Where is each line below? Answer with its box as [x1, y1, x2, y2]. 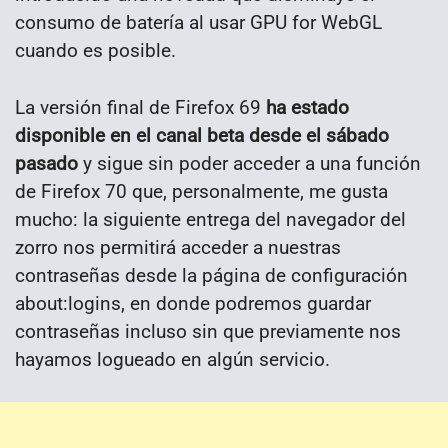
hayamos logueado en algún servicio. [15, 347, 330, 371]
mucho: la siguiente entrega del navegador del [15, 207, 406, 231]
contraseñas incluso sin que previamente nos [15, 319, 401, 343]
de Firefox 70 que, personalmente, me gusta [15, 179, 388, 203]
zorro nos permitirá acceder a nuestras [15, 235, 341, 259]
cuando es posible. [15, 38, 176, 62]
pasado [15, 151, 78, 175]
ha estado [266, 95, 349, 119]
